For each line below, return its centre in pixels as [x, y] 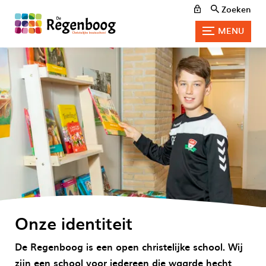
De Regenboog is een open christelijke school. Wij [129, 246]
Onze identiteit [74, 222]
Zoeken [236, 9]
